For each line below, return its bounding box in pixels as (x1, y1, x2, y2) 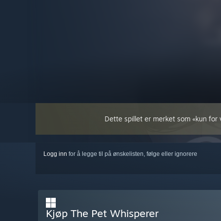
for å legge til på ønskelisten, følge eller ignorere (67, 150, 197, 158)
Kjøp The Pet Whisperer (46, 207, 159, 220)
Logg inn (43, 150, 67, 158)
